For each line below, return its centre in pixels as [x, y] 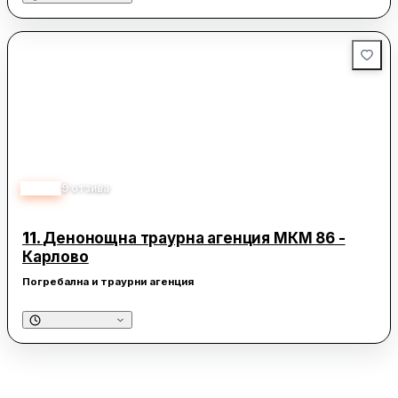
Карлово [56, 257]
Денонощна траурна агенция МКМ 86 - [194, 239]
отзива [90, 188]
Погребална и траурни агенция [108, 282]
